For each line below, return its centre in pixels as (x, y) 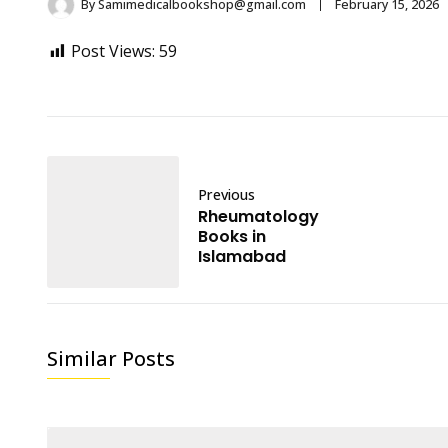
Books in (232, 236)
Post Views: (113, 51)
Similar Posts (111, 358)
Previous (226, 194)
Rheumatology (258, 216)
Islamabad (242, 256)
